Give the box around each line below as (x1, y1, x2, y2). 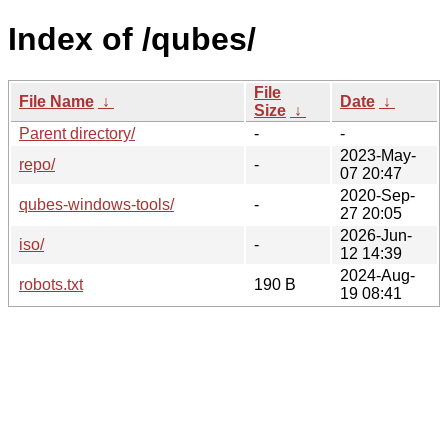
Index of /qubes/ (8, 21, 256, 58)
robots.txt (19, 275, 83, 293)
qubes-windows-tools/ (19, 195, 174, 213)
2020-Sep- (340, 186, 415, 204)
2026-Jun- (340, 226, 412, 244)
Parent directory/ (19, 124, 135, 142)
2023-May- (340, 146, 416, 164)
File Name (19, 92, 94, 110)
